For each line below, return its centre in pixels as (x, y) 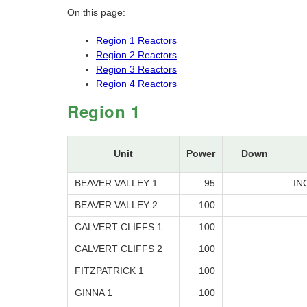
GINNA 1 (94, 293)
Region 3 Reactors (136, 70)
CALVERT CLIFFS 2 (119, 249)
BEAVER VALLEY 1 (116, 183)
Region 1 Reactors (136, 41)
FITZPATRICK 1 (109, 271)
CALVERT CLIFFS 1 (119, 227)
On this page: (96, 13)
